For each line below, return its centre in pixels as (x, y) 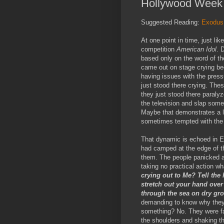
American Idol (196, 49)
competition (159, 49)
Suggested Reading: (171, 22)
